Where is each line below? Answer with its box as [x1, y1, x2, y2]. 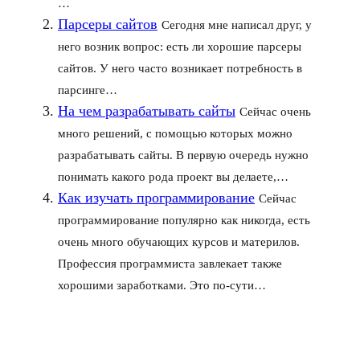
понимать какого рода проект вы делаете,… [58, 170, 288, 183]
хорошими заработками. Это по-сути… [58, 279, 266, 292]
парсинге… [58, 84, 117, 96]
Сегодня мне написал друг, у [162, 18, 312, 31]
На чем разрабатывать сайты [58, 103, 235, 119]
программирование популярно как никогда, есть [58, 214, 310, 227]
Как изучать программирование [58, 190, 255, 206]
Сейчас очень [239, 105, 311, 118]
